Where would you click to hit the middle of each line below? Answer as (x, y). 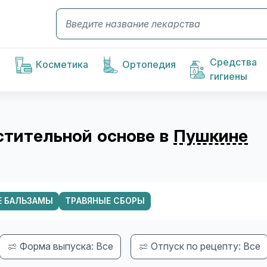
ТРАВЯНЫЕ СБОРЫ (105, 201)
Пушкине (211, 136)
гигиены (229, 77)
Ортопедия (149, 65)
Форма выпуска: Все (66, 246)
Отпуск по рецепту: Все (206, 246)
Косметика (62, 65)
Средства (234, 62)
